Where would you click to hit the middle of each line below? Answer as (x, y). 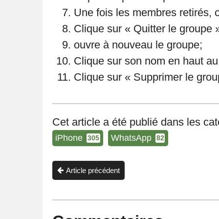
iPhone (69, 138)
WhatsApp (131, 138)
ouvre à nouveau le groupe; (138, 44)
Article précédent (93, 170)
